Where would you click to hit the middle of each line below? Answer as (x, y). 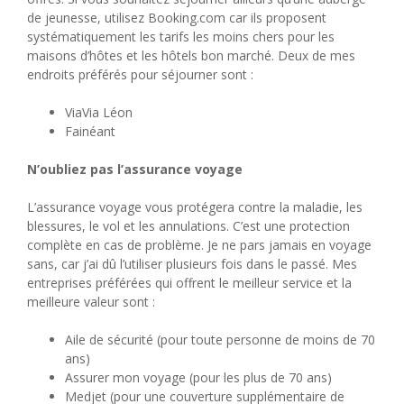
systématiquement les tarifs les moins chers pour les (181, 37)
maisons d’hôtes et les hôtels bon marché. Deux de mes (191, 56)
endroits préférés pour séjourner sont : (140, 75)
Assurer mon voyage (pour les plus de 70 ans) (198, 378)
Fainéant (90, 132)
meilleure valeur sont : (91, 302)
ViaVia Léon (99, 113)
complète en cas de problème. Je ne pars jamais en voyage (199, 245)
